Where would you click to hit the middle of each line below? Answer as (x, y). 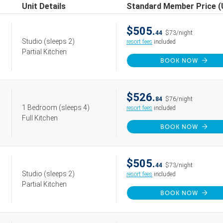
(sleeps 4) (74, 108)
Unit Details (44, 6)
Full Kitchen (40, 118)
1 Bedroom (40, 108)
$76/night (179, 99)
